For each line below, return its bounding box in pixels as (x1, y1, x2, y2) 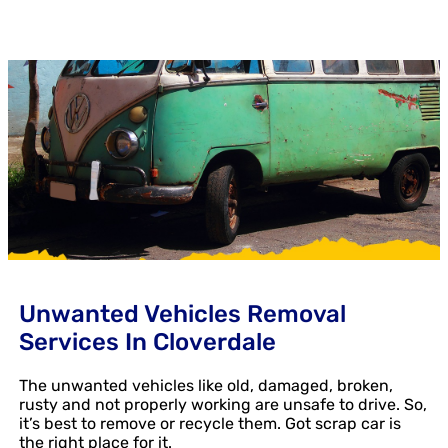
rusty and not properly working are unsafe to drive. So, (19, 394, 427, 414)
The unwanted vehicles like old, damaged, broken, (19, 375, 393, 395)
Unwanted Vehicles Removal (19, 299, 346, 328)
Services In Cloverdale (19, 327, 276, 356)
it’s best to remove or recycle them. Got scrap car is (19, 413, 401, 433)
